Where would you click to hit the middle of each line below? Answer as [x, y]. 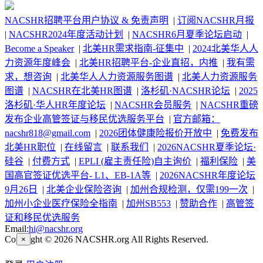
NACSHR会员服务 [153, 104]
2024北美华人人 [225, 48]
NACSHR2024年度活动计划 [66, 34]
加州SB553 [149, 203]
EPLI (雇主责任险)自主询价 [135, 161]
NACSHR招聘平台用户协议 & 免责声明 [87, 20]
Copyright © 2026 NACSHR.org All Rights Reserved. [107, 239]
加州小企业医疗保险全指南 [61, 203]
